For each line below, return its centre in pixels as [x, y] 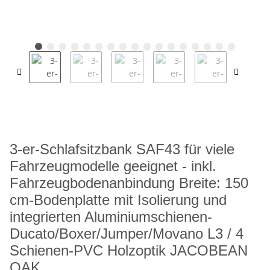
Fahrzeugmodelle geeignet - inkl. [113, 166]
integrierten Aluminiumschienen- [111, 217]
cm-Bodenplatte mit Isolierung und [118, 200]
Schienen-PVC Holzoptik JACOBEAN [129, 251]
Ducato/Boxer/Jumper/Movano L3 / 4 [127, 234]
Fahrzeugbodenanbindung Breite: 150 [129, 183]
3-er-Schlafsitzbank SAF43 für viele [122, 149]
